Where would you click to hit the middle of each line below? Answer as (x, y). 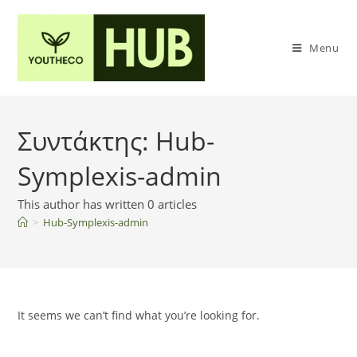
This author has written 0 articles (108, 204)
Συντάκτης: (87, 141)
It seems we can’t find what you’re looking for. (139, 315)
